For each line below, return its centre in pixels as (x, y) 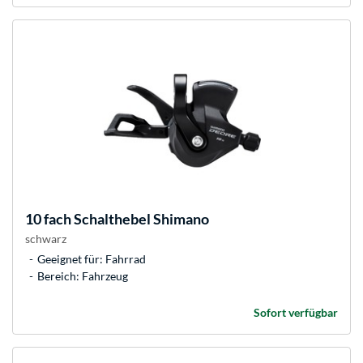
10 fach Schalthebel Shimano (117, 219)
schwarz (46, 239)
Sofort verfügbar (296, 313)
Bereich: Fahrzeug (83, 276)
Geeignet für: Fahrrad (92, 259)
